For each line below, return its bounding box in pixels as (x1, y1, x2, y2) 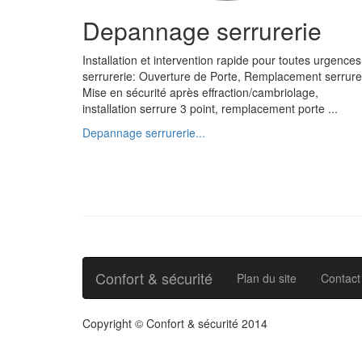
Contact (321, 270, 360, 286)
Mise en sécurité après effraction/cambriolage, (82, 84, 318, 100)
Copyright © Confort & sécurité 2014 (82, 315, 267, 331)
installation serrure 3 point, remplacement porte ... (82, 100, 338, 116)
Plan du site (237, 270, 297, 286)
